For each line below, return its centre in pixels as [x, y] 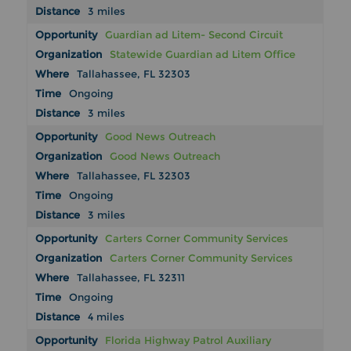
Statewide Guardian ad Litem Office [203, 54]
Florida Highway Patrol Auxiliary [188, 340]
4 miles [107, 317]
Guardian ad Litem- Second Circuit [194, 35]
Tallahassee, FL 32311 [131, 278]
